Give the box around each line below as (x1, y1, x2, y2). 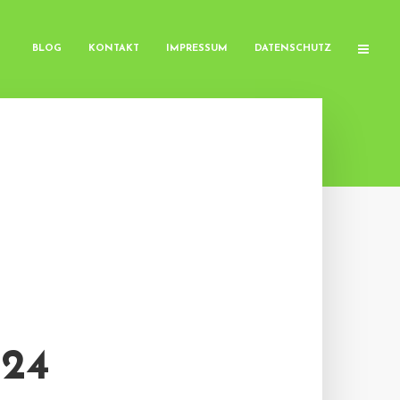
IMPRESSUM (166, 44, 228, 54)
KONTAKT (88, 44, 139, 54)
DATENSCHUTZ (254, 44, 331, 54)
